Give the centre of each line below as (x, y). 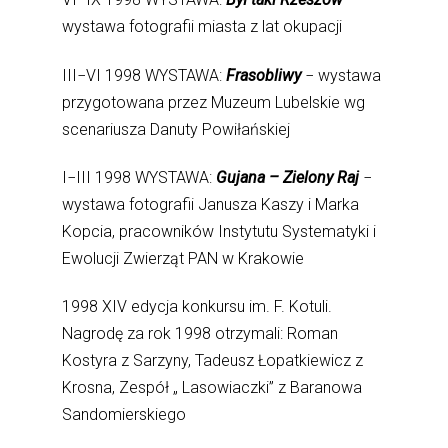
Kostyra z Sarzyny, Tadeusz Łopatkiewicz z (213, 361)
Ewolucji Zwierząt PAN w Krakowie (183, 258)
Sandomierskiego (124, 415)
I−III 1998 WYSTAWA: (137, 177)
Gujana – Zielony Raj (288, 177)
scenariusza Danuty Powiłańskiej (176, 129)
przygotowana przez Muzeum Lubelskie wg (214, 102)
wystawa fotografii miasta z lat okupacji (202, 27)
